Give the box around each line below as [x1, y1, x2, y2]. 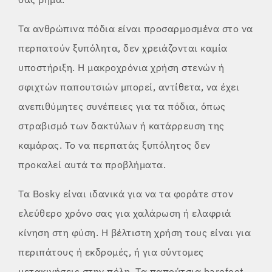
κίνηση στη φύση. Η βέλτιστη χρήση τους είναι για [18, 226, 251, 239]
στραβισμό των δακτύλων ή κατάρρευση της [18, 120, 225, 132]
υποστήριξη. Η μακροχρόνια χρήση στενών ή [18, 61, 224, 74]
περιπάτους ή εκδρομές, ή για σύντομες [18, 246, 204, 259]
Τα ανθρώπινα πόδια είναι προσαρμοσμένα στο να [18, 22, 253, 35]
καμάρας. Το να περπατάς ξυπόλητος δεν [18, 139, 211, 152]
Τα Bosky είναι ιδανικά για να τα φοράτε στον [18, 188, 233, 200]
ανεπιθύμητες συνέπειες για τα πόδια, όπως [18, 100, 226, 113]
